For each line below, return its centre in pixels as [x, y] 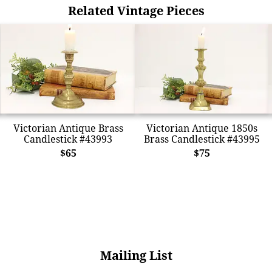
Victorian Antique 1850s [202, 128]
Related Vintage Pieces [136, 11]
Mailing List [136, 255]
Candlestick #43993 [68, 139]
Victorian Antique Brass [68, 128]
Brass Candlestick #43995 [202, 139]
